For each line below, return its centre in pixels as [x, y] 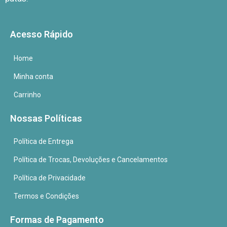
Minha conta [33, 77]
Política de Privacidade [50, 178]
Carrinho [27, 95]
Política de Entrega [44, 142]
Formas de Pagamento [57, 220]
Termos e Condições [46, 196]
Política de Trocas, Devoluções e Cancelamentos [91, 160]
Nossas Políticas [46, 119]
